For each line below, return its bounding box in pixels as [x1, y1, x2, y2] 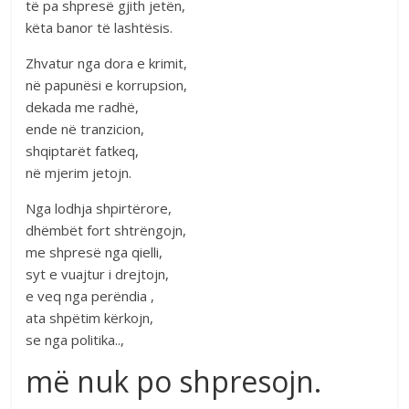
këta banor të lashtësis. [26, 17, 173, 37]
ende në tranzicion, [26, 119, 145, 138]
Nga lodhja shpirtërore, [26, 198, 173, 217]
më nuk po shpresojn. [26, 361, 322, 401]
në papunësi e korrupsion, [26, 75, 188, 94]
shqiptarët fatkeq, [26, 141, 140, 160]
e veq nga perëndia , [26, 286, 155, 305]
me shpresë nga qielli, [26, 242, 163, 261]
